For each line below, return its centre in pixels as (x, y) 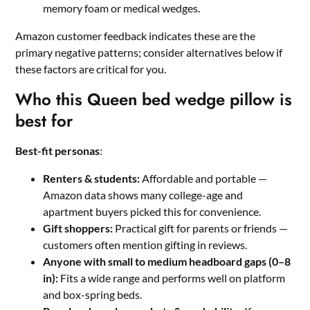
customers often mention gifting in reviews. (145, 245)
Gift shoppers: (78, 228)
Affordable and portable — (204, 179)
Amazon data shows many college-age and (143, 195)
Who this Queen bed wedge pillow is (154, 100)
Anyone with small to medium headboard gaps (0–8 (167, 262)
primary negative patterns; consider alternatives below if (149, 53)
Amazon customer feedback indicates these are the (136, 36)
